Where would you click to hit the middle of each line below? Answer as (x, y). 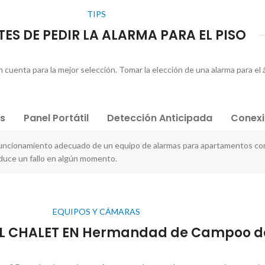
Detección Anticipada (160, 118)
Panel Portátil (56, 118)
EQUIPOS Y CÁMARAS (96, 211)
